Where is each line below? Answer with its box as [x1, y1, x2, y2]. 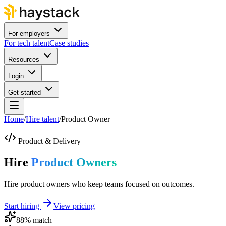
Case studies [49, 39, 89, 47]
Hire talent [26, 115, 59, 123]
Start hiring [4, 201, 41, 210]
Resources [8, 55, 39, 63]
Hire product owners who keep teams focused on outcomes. [4, 179, 194, 188]
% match [24, 215, 52, 224]
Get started [8, 89, 41, 96]
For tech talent [4, 39, 49, 47]
